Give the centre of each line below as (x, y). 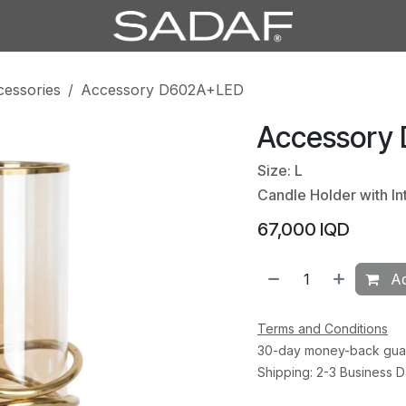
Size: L (280, 170)
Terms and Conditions (323, 328)
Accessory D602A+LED (162, 89)
